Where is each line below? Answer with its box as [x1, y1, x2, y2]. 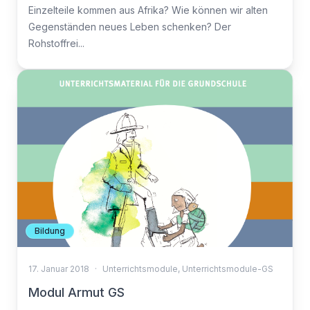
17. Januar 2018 [28, 264, 89, 274]
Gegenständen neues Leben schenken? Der [28, 21, 231, 33]
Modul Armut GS [28, 285, 125, 300]
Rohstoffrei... [28, 37, 84, 49]
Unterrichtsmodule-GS [182, 264, 273, 274]
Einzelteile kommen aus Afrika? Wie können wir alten [28, 4, 268, 16]
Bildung [35, 226, 65, 236]
